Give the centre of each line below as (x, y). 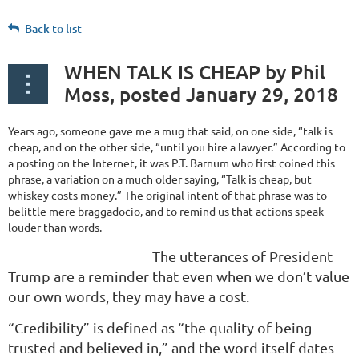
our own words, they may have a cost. (129, 296)
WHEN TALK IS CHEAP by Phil (195, 72)
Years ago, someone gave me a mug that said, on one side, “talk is (170, 131)
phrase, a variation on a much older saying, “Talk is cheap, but (160, 179)
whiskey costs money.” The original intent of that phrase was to (167, 195)
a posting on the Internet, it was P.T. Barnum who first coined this (171, 163)
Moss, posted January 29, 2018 (201, 95)
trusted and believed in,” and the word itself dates (171, 348)
